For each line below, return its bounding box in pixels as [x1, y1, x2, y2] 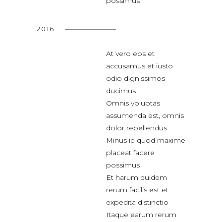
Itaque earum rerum [106, 210, 176, 219]
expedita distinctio [106, 197, 168, 207]
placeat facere [106, 148, 155, 157]
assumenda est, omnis [106, 111, 184, 120]
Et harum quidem [106, 172, 167, 182]
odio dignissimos [106, 73, 165, 83]
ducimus [106, 86, 136, 95]
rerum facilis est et [106, 185, 168, 194]
